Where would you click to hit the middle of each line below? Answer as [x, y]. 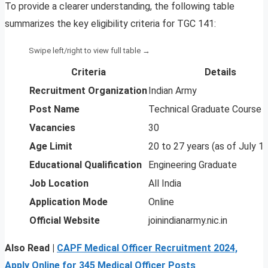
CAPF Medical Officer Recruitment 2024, [147, 248]
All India [165, 183]
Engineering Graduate [193, 165]
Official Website [65, 220]
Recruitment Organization [88, 90]
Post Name [54, 109]
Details [220, 72]
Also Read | [30, 248]
